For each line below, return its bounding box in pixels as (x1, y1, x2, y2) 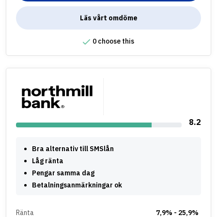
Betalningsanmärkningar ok (32, 180, 122, 189)
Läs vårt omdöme (79, 14, 138, 23)
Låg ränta (32, 156, 63, 165)
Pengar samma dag (32, 168, 94, 177)
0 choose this (93, 37, 134, 46)
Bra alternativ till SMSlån (32, 144, 114, 153)
